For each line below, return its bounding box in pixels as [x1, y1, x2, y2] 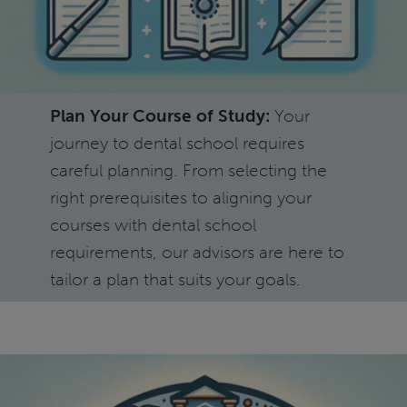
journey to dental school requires [49, 132, 304, 154]
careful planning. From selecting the [49, 159, 327, 181]
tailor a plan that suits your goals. [49, 268, 301, 290]
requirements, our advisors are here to [49, 241, 344, 263]
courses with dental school [49, 213, 256, 235]
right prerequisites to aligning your [49, 186, 312, 208]
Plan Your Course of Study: [49, 104, 270, 126]
